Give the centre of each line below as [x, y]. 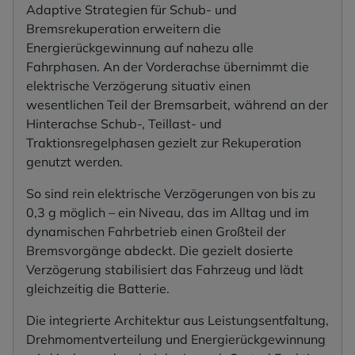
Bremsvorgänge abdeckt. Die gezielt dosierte [160, 250]
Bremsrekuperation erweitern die [124, 28]
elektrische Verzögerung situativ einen [138, 85]
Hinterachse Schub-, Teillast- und [124, 123]
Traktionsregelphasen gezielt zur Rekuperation [164, 142]
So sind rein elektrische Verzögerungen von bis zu [171, 193]
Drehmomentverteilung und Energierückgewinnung [176, 339]
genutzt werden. [74, 161]
